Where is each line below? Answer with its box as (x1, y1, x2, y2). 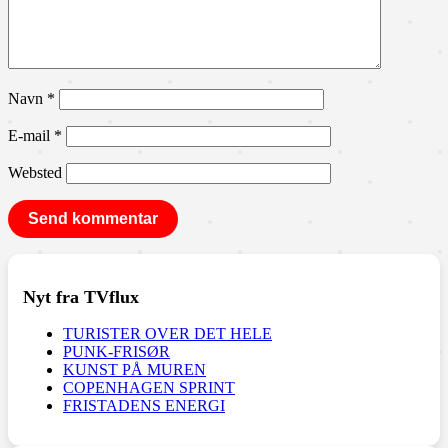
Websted (8, 164, 62, 182)
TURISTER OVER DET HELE (63, 325, 272, 343)
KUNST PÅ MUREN (63, 361, 206, 379)
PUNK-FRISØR (63, 343, 170, 361)
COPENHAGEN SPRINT (63, 379, 235, 397)
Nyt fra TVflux (23, 286, 139, 307)
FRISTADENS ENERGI (63, 397, 225, 415)
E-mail (8, 127, 54, 145)
